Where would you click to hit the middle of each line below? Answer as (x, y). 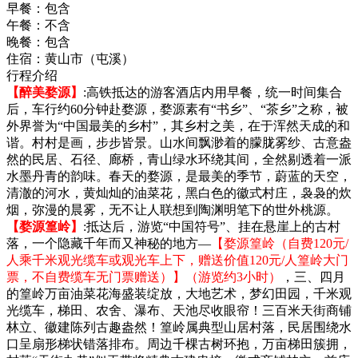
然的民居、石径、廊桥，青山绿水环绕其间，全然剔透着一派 (179, 159)
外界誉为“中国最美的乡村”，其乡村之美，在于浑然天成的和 (178, 125)
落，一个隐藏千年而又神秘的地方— (109, 243)
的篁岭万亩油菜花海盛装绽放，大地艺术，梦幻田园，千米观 (179, 293)
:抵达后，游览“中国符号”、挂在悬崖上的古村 (212, 226)
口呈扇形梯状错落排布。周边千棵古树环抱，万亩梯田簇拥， (179, 344)
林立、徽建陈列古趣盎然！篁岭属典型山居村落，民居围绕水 (179, 327)
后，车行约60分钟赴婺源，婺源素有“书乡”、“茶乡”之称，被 (177, 109)
